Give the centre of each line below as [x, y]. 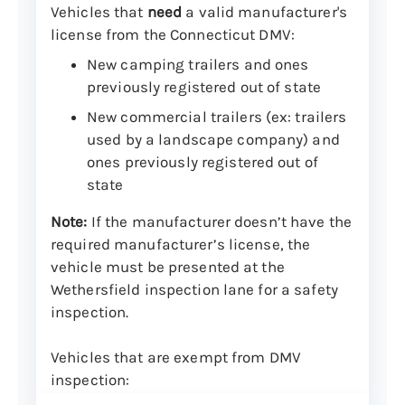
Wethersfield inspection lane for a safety [194, 289]
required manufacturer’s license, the [181, 244]
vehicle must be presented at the [168, 266]
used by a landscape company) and [213, 139]
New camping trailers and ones [198, 64]
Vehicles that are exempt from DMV [176, 357]
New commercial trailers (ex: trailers [217, 116]
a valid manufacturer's [264, 11]
